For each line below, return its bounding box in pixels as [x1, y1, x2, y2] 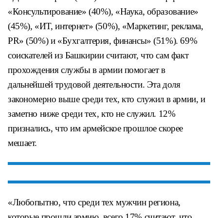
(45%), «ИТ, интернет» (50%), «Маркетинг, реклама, [8, 21, 203, 31]
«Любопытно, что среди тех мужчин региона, [8, 197, 181, 207]
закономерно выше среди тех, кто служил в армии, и [8, 94, 205, 104]
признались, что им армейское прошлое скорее [8, 123, 183, 133]
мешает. [8, 138, 37, 148]
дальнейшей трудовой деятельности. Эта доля [8, 79, 181, 90]
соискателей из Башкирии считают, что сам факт [8, 50, 189, 60]
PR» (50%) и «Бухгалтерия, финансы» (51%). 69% [8, 36, 198, 46]
